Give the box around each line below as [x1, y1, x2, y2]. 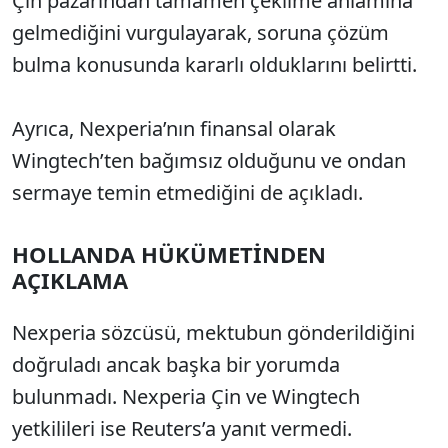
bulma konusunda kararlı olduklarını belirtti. [12, 51, 417, 79]
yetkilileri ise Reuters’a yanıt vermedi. [12, 415, 352, 443]
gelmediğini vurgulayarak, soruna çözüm [12, 19, 389, 47]
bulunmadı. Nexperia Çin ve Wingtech [12, 383, 360, 411]
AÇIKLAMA [12, 265, 128, 296]
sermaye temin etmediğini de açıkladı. [12, 179, 363, 207]
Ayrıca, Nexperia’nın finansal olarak [12, 115, 336, 143]
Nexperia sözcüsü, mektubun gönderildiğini [12, 319, 415, 347]
